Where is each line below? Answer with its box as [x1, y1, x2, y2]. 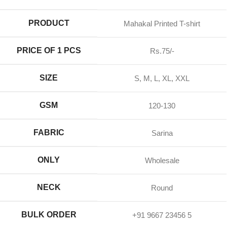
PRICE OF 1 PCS [16, 46, 81, 55]
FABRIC [33, 128, 64, 137]
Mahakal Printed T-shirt [124, 19, 200, 28]
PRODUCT [28, 18, 69, 27]
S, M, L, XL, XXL [134, 73, 190, 83]
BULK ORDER [21, 210, 77, 219]
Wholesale [144, 156, 179, 165]
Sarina [151, 128, 173, 137]
